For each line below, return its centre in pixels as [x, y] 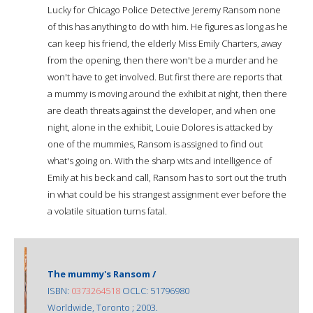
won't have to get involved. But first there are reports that [165, 77]
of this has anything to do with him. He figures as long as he [168, 26]
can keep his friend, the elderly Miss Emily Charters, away [165, 43]
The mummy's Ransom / [102, 274]
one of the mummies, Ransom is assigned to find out [155, 144]
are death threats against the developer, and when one [162, 110]
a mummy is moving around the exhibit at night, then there [167, 93]
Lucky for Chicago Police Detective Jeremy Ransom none [164, 9]
